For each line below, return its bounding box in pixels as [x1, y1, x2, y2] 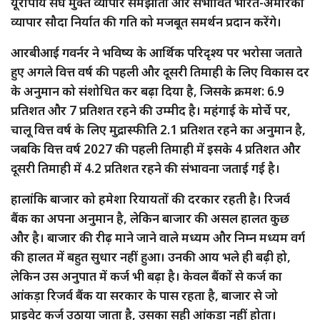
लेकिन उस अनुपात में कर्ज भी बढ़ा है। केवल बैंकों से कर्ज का [11, 267, 282, 284]
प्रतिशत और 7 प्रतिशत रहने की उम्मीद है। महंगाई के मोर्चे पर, [11, 101, 291, 119]
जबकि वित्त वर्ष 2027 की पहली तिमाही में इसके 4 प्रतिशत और [11, 140, 301, 157]
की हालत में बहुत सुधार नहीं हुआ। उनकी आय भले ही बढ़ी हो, [11, 248, 291, 265]
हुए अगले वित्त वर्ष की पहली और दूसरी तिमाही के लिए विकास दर [11, 63, 309, 80]
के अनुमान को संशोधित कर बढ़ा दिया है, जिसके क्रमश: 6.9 [11, 82, 284, 99]
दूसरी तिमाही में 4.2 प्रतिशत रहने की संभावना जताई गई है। [11, 159, 280, 176]
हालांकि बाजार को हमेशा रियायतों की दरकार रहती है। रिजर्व [11, 190, 290, 207]
